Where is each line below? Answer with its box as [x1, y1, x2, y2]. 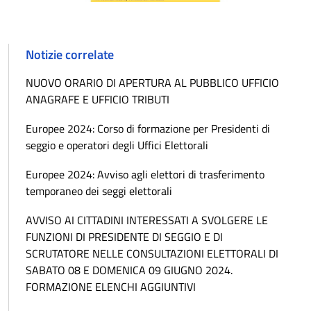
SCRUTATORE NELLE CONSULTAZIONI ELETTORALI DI [26, 244, 278, 262]
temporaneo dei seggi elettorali [26, 182, 172, 199]
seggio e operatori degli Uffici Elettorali [26, 136, 208, 153]
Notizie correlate [26, 44, 114, 64]
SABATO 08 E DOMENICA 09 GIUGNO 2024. [26, 261, 233, 278]
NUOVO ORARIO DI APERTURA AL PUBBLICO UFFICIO [26, 74, 279, 91]
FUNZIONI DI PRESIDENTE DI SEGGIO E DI [26, 228, 223, 245]
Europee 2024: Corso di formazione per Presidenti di [26, 119, 270, 137]
